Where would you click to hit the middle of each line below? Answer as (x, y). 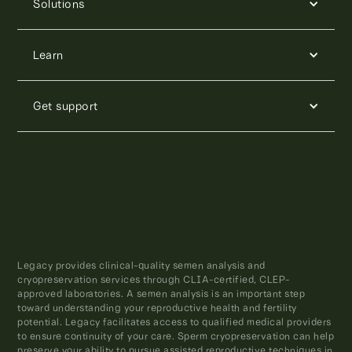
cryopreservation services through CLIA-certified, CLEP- (154, 279)
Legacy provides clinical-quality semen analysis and (141, 265)
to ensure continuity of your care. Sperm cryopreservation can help (176, 335)
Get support (66, 106)
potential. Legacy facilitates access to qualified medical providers (174, 321)
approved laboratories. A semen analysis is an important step (161, 293)
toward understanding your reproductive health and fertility (157, 307)
